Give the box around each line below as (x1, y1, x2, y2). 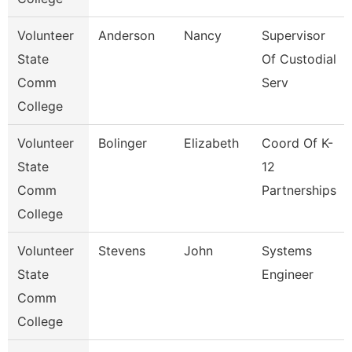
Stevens (98, 243, 145, 258)
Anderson (98, 27, 155, 43)
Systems (262, 243, 312, 258)
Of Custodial (262, 51, 336, 67)
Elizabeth (184, 135, 239, 151)
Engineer (262, 266, 313, 282)
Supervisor (262, 27, 325, 43)
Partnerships (262, 182, 336, 198)
